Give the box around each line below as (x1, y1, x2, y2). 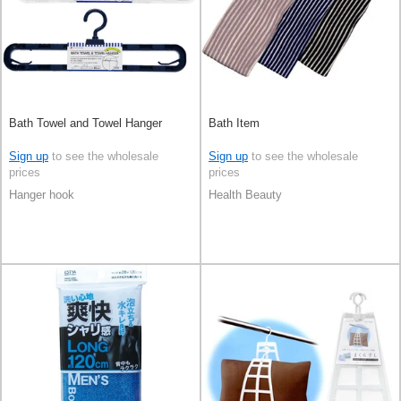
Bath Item (209, 116, 260, 130)
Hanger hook (9, 187, 74, 201)
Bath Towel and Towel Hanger (9, 116, 162, 130)
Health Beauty (209, 187, 282, 201)
